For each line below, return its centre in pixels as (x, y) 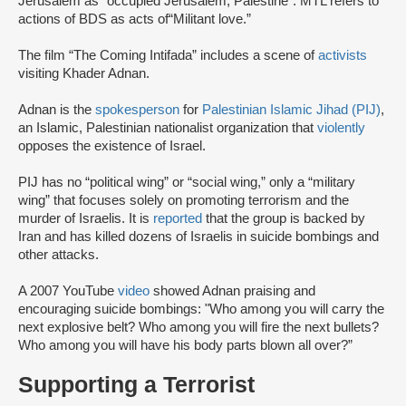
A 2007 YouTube (68, 291)
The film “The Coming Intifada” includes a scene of (168, 56)
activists (343, 56)
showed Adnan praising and (232, 291)
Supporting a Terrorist (136, 385)
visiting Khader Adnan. (86, 74)
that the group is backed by (284, 219)
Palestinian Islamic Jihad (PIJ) (291, 110)
